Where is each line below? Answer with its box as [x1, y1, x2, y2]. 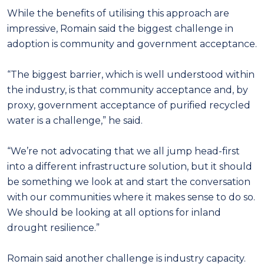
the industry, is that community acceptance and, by [7, 84, 248, 95]
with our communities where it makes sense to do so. [7, 191, 255, 203]
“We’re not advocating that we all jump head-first [7, 145, 240, 157]
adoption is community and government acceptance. [7, 38, 257, 49]
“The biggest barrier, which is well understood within [7, 68, 255, 80]
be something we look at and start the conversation [7, 176, 250, 187]
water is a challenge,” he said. [7, 114, 143, 126]
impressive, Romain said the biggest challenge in [7, 22, 233, 34]
